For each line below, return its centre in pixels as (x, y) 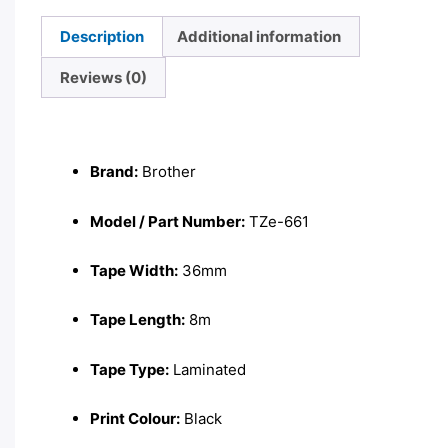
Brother (167, 172)
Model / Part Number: (167, 221)
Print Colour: (135, 419)
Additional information (259, 37)
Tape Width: (134, 271)
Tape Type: (129, 369)
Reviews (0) (103, 78)
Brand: (114, 172)
